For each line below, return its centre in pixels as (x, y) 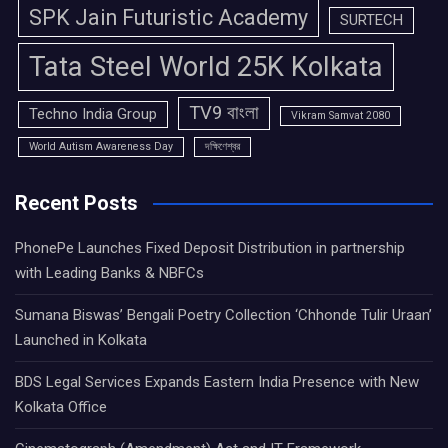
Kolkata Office (61, 407)
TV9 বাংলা (224, 113)
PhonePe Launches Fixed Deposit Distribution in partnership (210, 248)
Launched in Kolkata (81, 340)
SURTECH (371, 20)
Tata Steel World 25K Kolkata (206, 67)
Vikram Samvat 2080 (340, 116)
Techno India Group (93, 114)
